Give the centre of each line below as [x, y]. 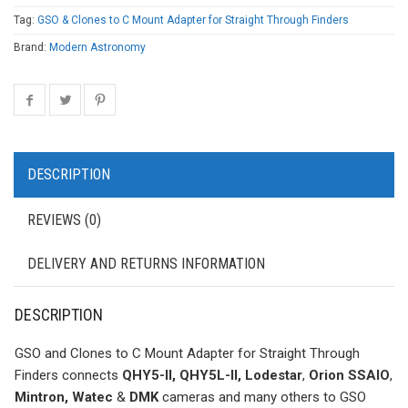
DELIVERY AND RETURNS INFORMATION [146, 263]
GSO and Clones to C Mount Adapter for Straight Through [187, 353]
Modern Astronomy [97, 47]
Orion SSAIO [349, 375]
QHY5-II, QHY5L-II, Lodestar [212, 375]
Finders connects [68, 375]
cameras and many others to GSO [262, 397]
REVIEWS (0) [64, 219]
